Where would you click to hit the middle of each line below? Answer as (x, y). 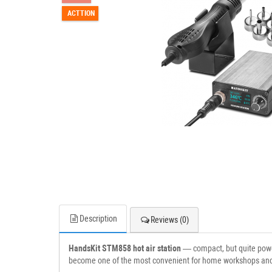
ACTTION (81, 13)
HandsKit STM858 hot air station (125, 248)
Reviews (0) (170, 219)
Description (98, 218)
